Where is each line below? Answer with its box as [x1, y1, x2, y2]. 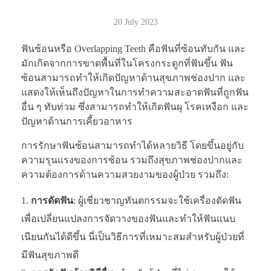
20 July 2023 [113, 17, 158, 27]
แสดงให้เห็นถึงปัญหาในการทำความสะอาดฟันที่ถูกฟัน [21, 87, 249, 98]
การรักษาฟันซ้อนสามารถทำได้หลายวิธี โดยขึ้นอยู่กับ [21, 140, 244, 151]
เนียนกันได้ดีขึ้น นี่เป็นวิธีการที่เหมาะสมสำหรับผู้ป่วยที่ [21, 232, 244, 243]
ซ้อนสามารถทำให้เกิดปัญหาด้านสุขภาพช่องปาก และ [21, 73, 246, 83]
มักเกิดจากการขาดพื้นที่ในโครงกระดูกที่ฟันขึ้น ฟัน [21, 58, 233, 69]
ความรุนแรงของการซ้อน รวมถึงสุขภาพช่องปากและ [21, 155, 243, 166]
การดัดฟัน [31, 195, 73, 206]
